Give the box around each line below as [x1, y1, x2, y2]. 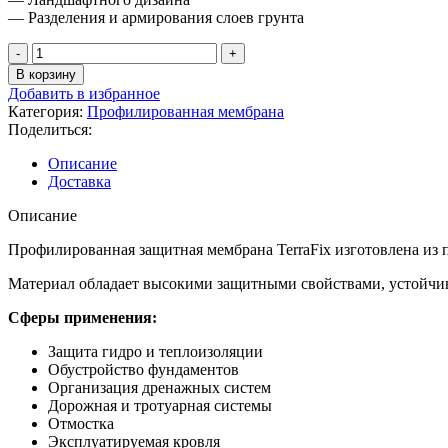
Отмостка [48, 414, 114, 432]
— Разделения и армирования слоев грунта [8, 8, 304, 26]
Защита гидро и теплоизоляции [48, 342, 263, 360]
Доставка [48, 172, 111, 190]
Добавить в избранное [8, 84, 160, 102]
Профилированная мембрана [87, 102, 284, 120]
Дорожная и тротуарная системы [48, 396, 272, 414]
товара [31, 59, 76, 77]
